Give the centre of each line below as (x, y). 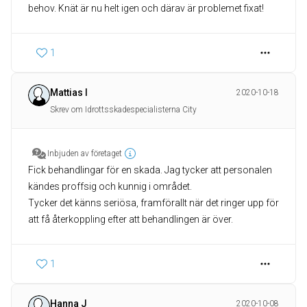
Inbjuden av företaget (85, 154)
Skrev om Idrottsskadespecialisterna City (123, 110)
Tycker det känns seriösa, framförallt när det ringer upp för (153, 203)
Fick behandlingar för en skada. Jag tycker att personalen (150, 170)
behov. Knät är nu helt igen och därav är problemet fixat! (146, 9)
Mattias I (69, 93)
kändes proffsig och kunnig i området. (110, 187)
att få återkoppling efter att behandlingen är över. (131, 220)
